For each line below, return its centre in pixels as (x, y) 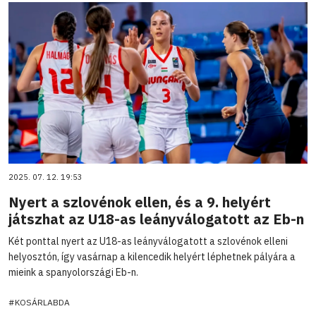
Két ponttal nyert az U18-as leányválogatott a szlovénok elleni (148, 241)
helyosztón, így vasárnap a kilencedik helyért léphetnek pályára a (152, 256)
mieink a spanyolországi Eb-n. (73, 272)
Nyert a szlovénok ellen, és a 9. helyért (140, 202)
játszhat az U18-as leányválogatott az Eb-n (156, 219)
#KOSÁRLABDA (39, 302)
